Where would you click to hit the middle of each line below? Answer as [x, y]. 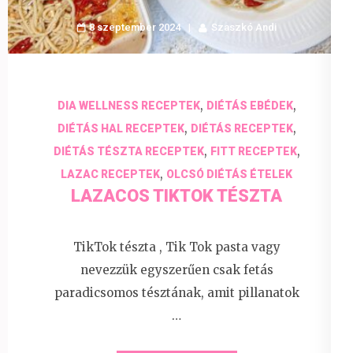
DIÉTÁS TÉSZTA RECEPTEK [128, 151]
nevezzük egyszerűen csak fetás [176, 270]
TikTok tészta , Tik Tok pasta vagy [176, 247]
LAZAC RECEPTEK [110, 174]
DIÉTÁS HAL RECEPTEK [121, 128]
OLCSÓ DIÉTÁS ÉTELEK [229, 174]
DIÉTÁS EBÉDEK [249, 105]
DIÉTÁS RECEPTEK [242, 128]
